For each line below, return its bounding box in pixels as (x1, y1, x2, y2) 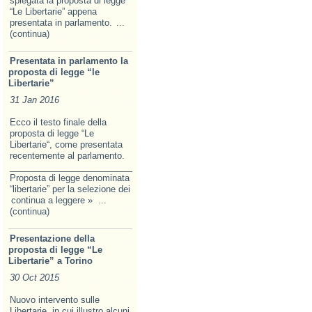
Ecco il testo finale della (10, 117, 107, 127)
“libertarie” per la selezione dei (10, 184, 130, 194)
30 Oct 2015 (10, 272, 59, 283)
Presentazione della (10, 233, 95, 244)
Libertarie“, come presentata (10, 139, 123, 150)
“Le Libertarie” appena (10, 6, 97, 17)
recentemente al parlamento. (10, 150, 125, 161)
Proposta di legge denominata (10, 173, 130, 183)
